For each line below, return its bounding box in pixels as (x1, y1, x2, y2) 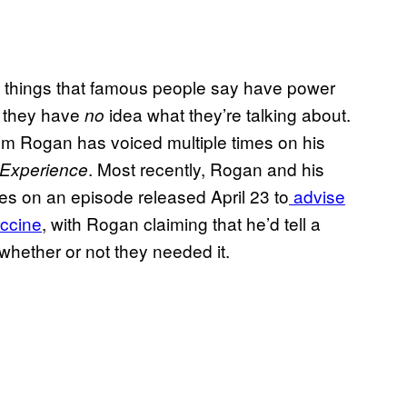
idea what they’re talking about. (104, 102, 351, 127)
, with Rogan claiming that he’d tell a (42, 211, 321, 236)
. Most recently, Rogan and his (88, 156, 324, 182)
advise (289, 184, 345, 209)
